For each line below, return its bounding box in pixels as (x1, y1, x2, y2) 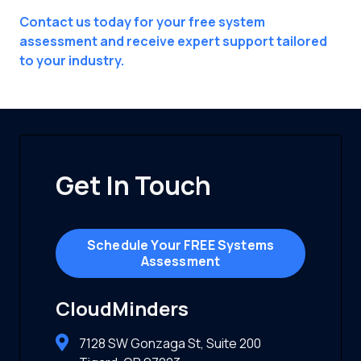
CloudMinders (56, 295, 189, 322)
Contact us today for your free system (19, 12, 265, 31)
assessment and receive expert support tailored (19, 31, 327, 50)
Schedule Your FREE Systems (86, 236, 275, 255)
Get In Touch (56, 167, 216, 203)
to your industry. (19, 51, 124, 69)
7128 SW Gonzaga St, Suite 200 (78, 334, 261, 353)
